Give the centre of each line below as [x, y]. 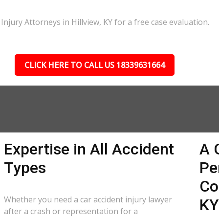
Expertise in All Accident [89, 149]
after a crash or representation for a [71, 211]
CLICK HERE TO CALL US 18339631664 [94, 65]
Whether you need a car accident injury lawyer [88, 199]
